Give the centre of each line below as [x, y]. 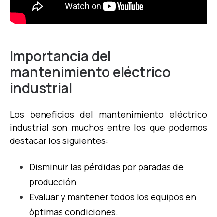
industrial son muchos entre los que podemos [108, 127]
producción [53, 181]
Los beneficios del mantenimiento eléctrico [108, 114]
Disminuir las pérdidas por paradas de [106, 166]
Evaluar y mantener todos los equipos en [113, 196]
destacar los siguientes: [59, 140]
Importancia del [60, 55]
